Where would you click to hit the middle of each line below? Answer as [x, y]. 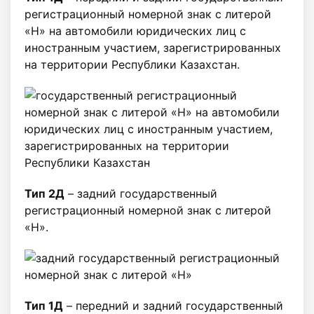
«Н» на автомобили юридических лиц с [135, 31]
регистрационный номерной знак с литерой [148, 14]
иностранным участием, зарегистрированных [153, 48]
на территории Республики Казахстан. [132, 65]
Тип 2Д [45, 194]
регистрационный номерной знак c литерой [148, 211]
